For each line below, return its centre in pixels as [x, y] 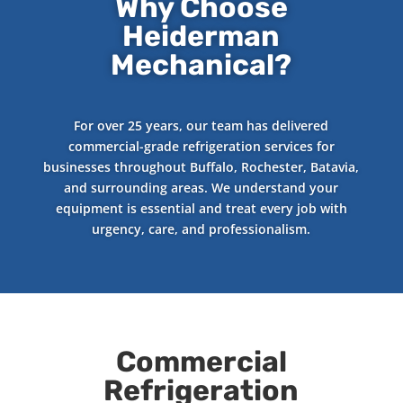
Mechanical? [201, 65]
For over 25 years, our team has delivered [201, 126]
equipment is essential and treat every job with [201, 209]
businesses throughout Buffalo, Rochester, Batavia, [201, 167]
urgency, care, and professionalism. [201, 229]
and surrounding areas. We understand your [201, 188]
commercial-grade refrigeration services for [201, 147]
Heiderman [201, 36]
